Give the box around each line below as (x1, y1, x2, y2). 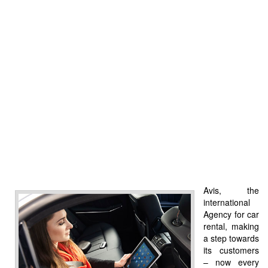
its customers (203, 243, 259, 256)
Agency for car (203, 208, 259, 220)
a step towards (203, 232, 259, 244)
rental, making (203, 220, 259, 232)
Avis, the (203, 184, 259, 196)
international (203, 196, 250, 208)
